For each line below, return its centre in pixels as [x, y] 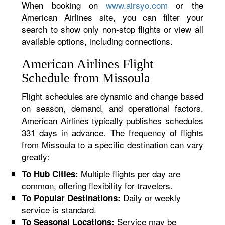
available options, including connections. [97, 41]
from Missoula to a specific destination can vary [113, 144]
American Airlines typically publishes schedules [113, 120]
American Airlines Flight [88, 64]
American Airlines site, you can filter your [113, 17]
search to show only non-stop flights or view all [113, 29]
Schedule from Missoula [86, 78]
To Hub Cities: [50, 174]
